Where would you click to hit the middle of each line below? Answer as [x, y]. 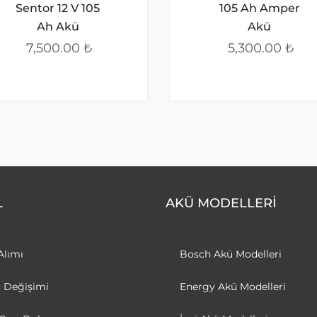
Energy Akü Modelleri [233, 286]
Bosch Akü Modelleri [231, 254]
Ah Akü [58, 26]
